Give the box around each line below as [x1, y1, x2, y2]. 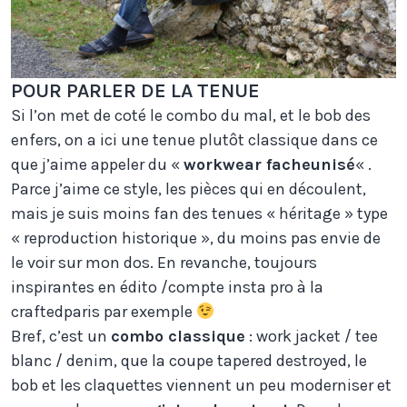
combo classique [111, 326, 245, 347]
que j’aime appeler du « [11, 154, 184, 175]
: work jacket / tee [245, 326, 378, 347]
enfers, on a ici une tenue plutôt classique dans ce [11, 130, 378, 151]
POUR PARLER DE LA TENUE [11, 79, 260, 104]
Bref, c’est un [11, 326, 111, 347]
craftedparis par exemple [11, 302, 196, 323]
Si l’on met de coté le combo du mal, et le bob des [11, 105, 371, 126]
